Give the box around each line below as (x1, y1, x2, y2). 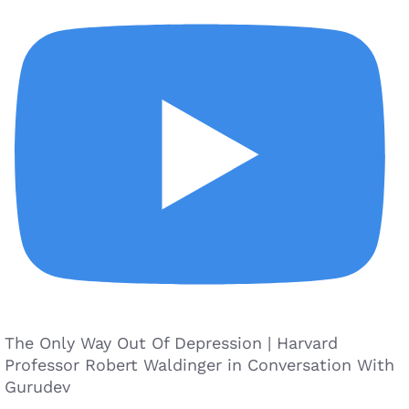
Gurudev (5, 376, 70, 396)
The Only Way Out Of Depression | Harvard (5, 332, 338, 352)
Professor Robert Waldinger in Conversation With (5, 354, 394, 374)
